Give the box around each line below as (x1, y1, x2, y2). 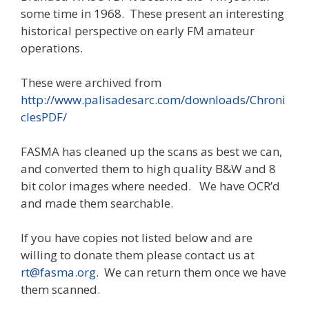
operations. (21, 39, 83, 56)
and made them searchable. (21, 195, 173, 211)
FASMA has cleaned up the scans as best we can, (21, 143, 282, 159)
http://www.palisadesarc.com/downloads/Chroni (21, 91, 286, 108)
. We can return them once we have (96, 263, 286, 280)
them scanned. (21, 281, 100, 297)
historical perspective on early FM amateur (21, 22, 255, 39)
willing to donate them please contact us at (21, 246, 255, 263)
